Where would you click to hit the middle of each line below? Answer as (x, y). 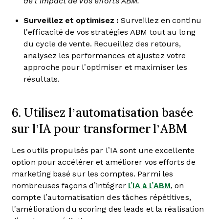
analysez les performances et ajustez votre (105, 55)
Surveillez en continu (160, 20)
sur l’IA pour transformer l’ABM (101, 129)
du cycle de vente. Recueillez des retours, (102, 44)
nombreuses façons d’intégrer (70, 186)
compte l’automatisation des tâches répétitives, (101, 197)
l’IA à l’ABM (149, 186)
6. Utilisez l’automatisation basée (102, 112)
